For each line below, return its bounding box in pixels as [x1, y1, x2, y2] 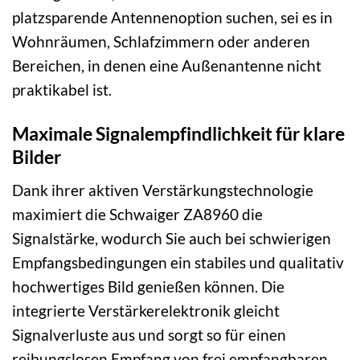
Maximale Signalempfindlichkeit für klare [12, 122, 345, 145]
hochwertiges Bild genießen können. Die [12, 276, 284, 296]
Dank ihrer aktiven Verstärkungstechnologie [12, 180, 313, 199]
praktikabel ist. [12, 80, 112, 100]
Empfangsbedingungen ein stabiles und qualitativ [12, 252, 344, 272]
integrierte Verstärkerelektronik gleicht [12, 301, 280, 320]
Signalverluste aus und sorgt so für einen [12, 325, 286, 344]
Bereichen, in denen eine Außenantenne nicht [12, 56, 321, 76]
